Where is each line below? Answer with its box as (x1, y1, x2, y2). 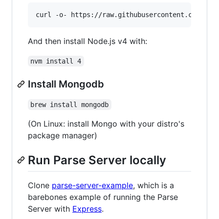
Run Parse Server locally (28, 153, 166, 167)
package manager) (28, 130, 97, 140)
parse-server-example (52, 180, 133, 191)
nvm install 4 (30, 57, 82, 65)
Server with (28, 204, 72, 214)
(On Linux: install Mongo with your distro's (28, 118, 184, 129)
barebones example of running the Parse (28, 192, 178, 202)
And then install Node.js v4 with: (28, 36, 147, 46)
